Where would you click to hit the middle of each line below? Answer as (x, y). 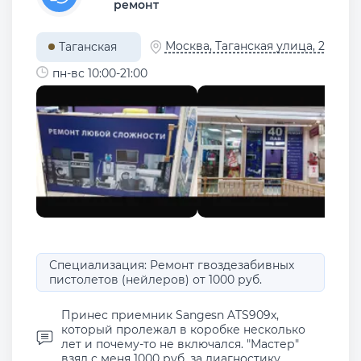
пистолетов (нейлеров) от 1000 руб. (156, 280)
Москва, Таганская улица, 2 (245, 46)
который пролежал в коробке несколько (183, 330)
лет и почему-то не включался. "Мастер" (180, 344)
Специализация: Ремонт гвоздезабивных (172, 266)
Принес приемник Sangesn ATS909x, (170, 315)
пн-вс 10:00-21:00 (100, 74)
